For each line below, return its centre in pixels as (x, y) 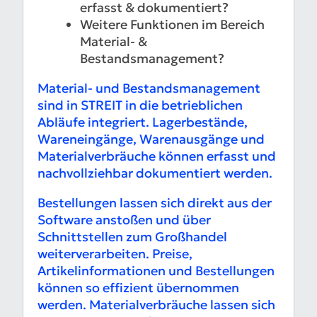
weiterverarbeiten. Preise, (115, 254)
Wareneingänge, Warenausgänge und (151, 139)
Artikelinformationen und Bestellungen (156, 271)
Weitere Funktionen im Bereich (172, 25)
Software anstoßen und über (124, 220)
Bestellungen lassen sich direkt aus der (155, 203)
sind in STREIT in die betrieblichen (140, 105)
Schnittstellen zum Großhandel (132, 237)
